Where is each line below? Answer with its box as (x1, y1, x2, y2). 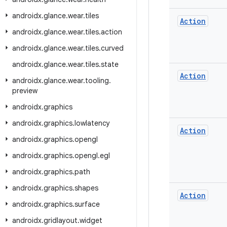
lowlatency (74, 119, 110, 128)
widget (80, 216, 102, 225)
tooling (85, 76, 109, 85)
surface (74, 200, 100, 209)
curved (101, 44, 124, 53)
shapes (74, 183, 98, 193)
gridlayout (44, 216, 78, 225)
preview (12, 86, 37, 95)
